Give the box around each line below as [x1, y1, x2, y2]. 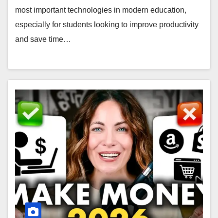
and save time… [15, 35, 71, 44]
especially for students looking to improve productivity [15, 20, 199, 29]
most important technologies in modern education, [15, 6, 186, 15]
